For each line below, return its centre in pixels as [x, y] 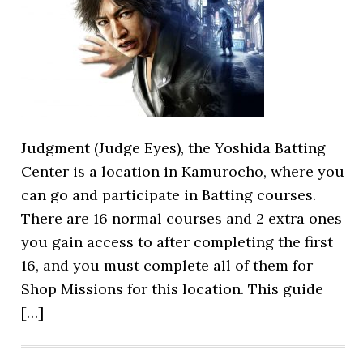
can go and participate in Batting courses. [169, 195]
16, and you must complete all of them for [167, 265]
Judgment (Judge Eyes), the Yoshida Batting [174, 148]
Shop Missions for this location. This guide [173, 289]
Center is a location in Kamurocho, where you [183, 171]
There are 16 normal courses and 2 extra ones [182, 218]
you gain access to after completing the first [177, 242]
